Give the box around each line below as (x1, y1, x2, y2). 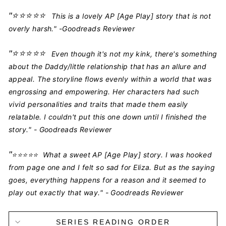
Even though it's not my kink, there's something (51, 49, 217, 58)
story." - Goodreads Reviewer (9, 125, 112, 134)
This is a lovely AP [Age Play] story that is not (51, 12, 211, 20)
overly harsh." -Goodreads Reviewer (9, 24, 135, 33)
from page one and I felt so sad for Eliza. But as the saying (9, 163, 215, 172)
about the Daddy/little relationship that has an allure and (9, 62, 207, 71)
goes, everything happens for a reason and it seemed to (9, 176, 206, 184)
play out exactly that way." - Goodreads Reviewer (9, 188, 184, 197)
